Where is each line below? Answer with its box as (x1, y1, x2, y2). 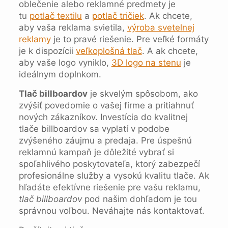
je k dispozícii (18, 46, 76, 56)
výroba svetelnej (127, 22, 194, 33)
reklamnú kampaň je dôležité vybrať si (18, 147, 174, 157)
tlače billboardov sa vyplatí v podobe (18, 124, 169, 134)
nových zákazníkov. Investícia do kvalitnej (18, 112, 188, 122)
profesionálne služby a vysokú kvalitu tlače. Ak (18, 170, 209, 181)
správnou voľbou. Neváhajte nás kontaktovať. (18, 206, 205, 216)
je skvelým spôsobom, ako (87, 89, 198, 99)
